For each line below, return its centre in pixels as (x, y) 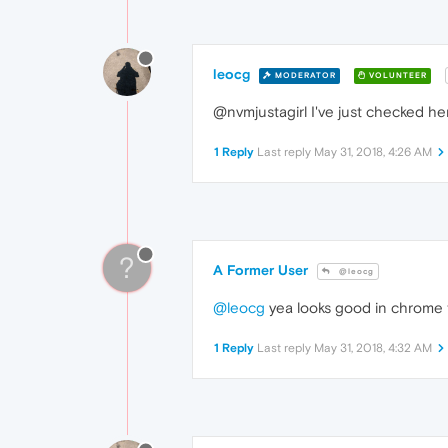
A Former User (260, 270)
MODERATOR (304, 75)
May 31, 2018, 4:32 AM (373, 348)
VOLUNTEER (396, 75)
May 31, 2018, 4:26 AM (373, 152)
